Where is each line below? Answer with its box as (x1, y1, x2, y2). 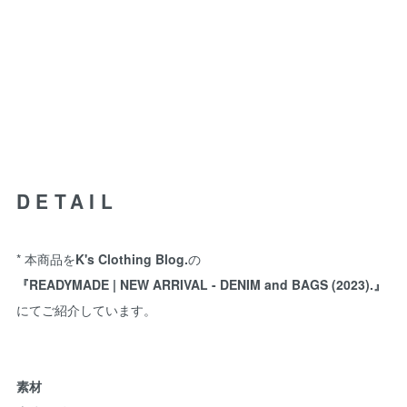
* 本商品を (16, 249, 75, 268)
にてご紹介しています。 (16, 300, 156, 319)
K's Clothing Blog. (75, 249, 188, 268)
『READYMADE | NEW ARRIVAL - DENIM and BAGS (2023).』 (16, 274, 386, 293)
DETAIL (16, 186, 118, 214)
